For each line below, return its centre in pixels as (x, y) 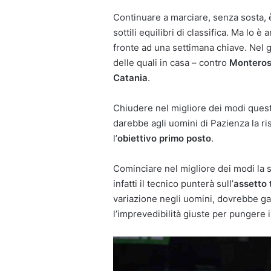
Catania (130, 78)
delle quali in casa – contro (171, 63)
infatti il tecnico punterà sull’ (173, 184)
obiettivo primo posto (164, 139)
